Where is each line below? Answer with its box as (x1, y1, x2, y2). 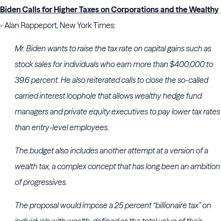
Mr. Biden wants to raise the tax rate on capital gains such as (15, 43, 211, 53)
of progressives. (15, 177, 67, 187)
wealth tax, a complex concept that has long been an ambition (15, 161, 220, 171)
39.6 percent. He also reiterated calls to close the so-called (15, 75, 208, 85)
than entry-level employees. (15, 122, 109, 132)
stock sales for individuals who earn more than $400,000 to (15, 59, 213, 69)
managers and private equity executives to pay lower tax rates (15, 107, 220, 116)
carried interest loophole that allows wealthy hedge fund (15, 91, 202, 101)
